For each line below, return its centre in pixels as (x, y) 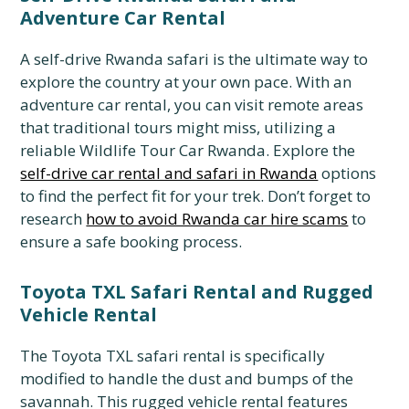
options (347, 173)
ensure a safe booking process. (131, 241)
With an (322, 82)
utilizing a (299, 127)
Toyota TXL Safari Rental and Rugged (197, 292)
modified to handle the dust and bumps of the (187, 378)
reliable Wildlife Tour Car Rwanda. (145, 150)
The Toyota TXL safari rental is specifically (173, 356)
